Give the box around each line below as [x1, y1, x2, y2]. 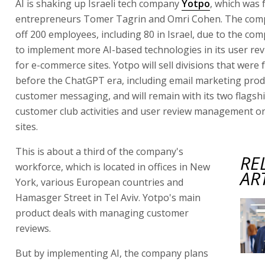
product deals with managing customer [15, 206, 189, 219]
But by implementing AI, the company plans [15, 246, 208, 260]
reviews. [15, 221, 51, 235]
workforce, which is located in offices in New [15, 160, 210, 173]
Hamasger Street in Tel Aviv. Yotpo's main [15, 190, 201, 204]
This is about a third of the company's [15, 144, 183, 158]
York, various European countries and [15, 175, 183, 189]
